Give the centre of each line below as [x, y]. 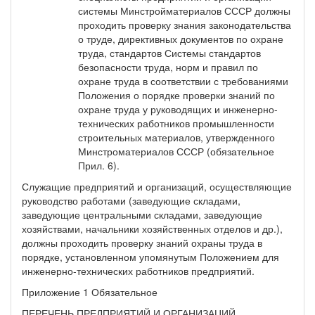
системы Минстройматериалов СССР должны [184, 10]
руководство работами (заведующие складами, [131, 200]
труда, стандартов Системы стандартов [169, 52]
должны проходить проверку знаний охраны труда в [142, 242]
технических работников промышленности [176, 123]
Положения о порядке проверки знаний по [176, 95]
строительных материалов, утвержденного [176, 137]
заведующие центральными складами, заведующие [142, 214]
